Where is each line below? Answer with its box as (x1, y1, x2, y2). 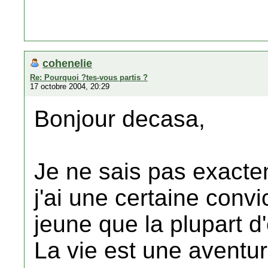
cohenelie (42, 57, 92, 69)
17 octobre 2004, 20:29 (30, 82, 109, 91)
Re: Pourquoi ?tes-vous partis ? (30, 73, 148, 82)
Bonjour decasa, (34, 106, 205, 132)
